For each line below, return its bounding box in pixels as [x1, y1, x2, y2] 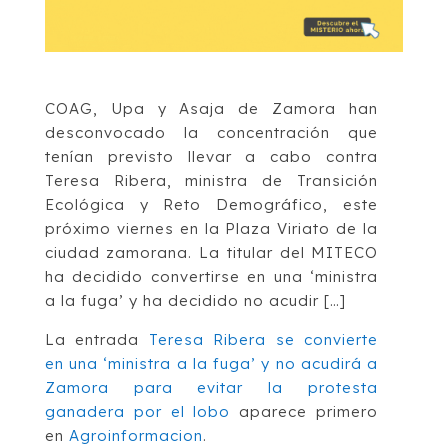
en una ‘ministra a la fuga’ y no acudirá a [44, 353, 379, 373]
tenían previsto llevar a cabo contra [44, 146, 379, 166]
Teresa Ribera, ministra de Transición [44, 170, 379, 190]
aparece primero [230, 401, 379, 421]
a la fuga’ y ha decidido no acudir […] [44, 290, 346, 310]
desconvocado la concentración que [44, 122, 379, 142]
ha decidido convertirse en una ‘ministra [44, 266, 379, 286]
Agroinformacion [68, 425, 203, 445]
